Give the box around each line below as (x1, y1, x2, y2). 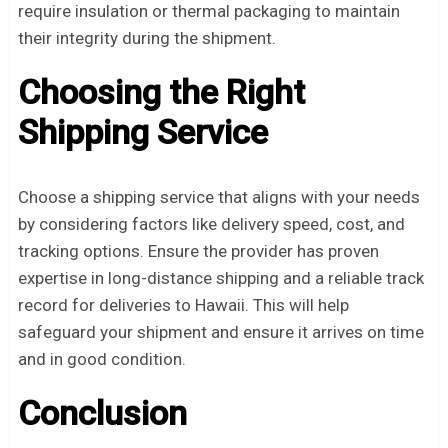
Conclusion (17, 393, 187, 434)
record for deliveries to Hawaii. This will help (17, 295, 349, 316)
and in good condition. (17, 349, 186, 370)
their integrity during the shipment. (17, 28, 276, 49)
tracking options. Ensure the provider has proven (17, 241, 379, 262)
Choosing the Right (17, 72, 305, 113)
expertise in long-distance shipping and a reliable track (17, 268, 424, 289)
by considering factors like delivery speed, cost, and (17, 214, 405, 235)
